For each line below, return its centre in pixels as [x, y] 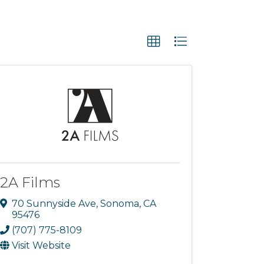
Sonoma [120, 203]
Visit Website [42, 245]
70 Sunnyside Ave [54, 203]
